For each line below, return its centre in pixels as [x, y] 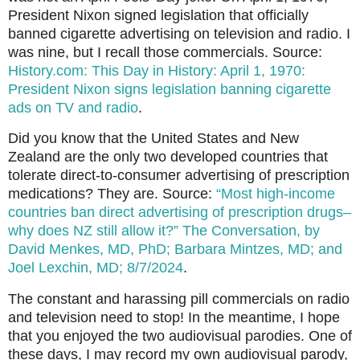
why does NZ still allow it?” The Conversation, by [164, 231]
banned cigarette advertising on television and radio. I [179, 33]
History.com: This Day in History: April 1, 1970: [157, 70]
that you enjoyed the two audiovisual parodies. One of [180, 336]
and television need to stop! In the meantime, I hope [174, 318]
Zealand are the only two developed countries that [168, 157]
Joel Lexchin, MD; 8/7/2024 [96, 268]
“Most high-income [276, 194]
